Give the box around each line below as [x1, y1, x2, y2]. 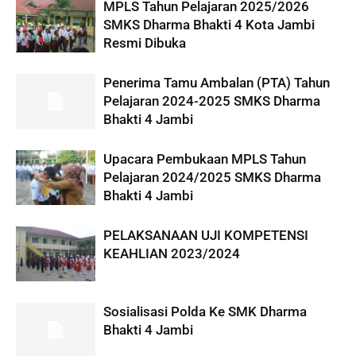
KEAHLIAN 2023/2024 [103, 245, 240, 261]
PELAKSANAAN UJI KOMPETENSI [103, 226, 308, 243]
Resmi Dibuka [103, 34, 186, 51]
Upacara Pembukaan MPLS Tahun [103, 150, 306, 167]
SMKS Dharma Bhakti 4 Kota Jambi [103, 16, 315, 33]
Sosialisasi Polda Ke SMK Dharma [103, 303, 307, 319]
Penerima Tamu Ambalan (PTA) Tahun [103, 74, 330, 91]
